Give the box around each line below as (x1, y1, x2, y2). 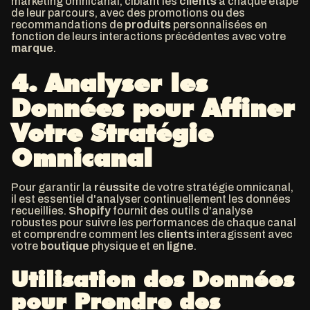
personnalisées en (171, 19, 267, 30)
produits (125, 19, 171, 30)
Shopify (69, 205, 111, 217)
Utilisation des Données (11, 266, 294, 293)
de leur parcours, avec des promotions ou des (11, 7, 245, 19)
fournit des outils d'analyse (111, 205, 253, 217)
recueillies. (11, 205, 69, 217)
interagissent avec (194, 228, 293, 240)
